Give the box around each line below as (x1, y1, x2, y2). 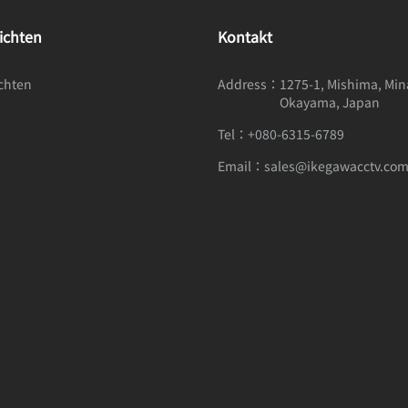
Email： (218, 157, 264, 175)
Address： (218, 75, 280, 93)
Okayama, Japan (280, 93, 380, 111)
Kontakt (218, 25, 272, 47)
